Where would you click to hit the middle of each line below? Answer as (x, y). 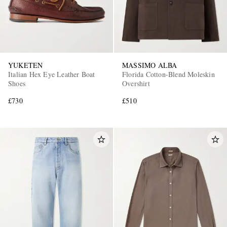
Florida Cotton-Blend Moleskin (168, 74)
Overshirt (136, 84)
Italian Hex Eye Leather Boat (52, 74)
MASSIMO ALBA (150, 65)
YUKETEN (26, 65)
